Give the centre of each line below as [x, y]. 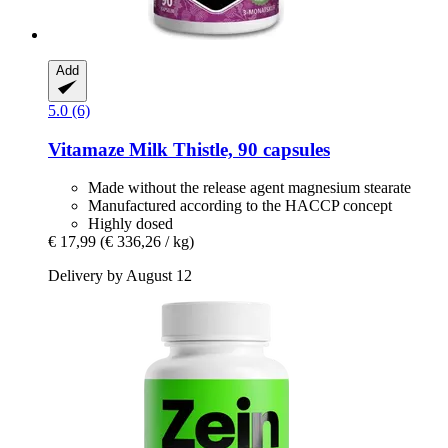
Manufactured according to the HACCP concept [240, 206]
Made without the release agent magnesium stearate [249, 188]
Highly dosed [130, 224]
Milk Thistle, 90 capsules [227, 149]
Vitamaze [86, 149]
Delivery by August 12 [120, 276]
